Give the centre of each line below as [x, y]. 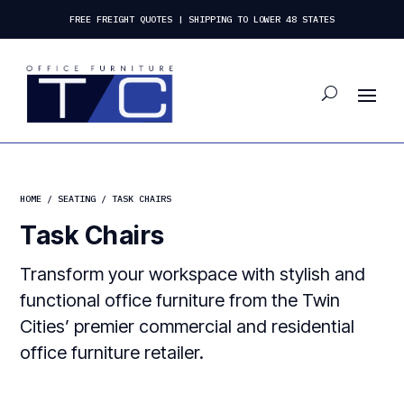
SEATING [77, 199]
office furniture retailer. [112, 353]
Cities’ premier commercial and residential [188, 327]
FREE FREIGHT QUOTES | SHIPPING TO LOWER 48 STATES [202, 19]
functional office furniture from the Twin [180, 301]
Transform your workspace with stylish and [193, 275]
